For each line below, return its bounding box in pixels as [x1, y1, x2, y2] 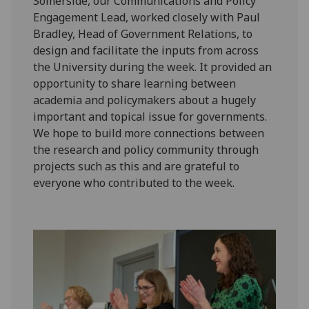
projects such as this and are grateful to [33, 159, 240, 175]
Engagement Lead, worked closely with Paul [33, 10, 261, 26]
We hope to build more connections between [33, 126, 265, 141]
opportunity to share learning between [33, 76, 237, 92]
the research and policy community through [33, 142, 259, 158]
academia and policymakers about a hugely [33, 92, 257, 108]
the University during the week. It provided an [33, 59, 272, 75]
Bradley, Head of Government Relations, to [33, 26, 253, 42]
